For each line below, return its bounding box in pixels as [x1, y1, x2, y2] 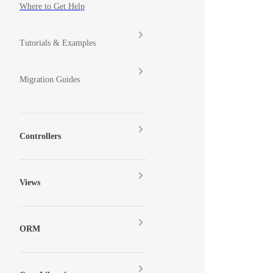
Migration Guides [19, 75, 80, 85]
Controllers [19, 131, 61, 141]
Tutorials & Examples [19, 38, 96, 48]
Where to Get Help [19, 2, 85, 12]
